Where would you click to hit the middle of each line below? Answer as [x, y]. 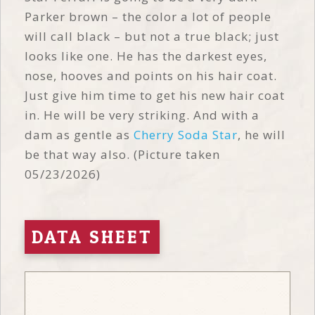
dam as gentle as [79, 134]
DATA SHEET [92, 236]
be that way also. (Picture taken [122, 154]
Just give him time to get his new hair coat [155, 95]
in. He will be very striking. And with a [142, 115]
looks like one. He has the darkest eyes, [146, 56]
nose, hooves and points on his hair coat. [151, 75]
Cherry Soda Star [186, 134]
